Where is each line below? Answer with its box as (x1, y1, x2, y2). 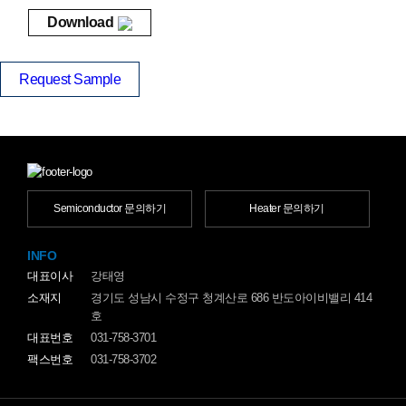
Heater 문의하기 (249, 202, 324, 215)
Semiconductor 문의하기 (53, 202, 166, 215)
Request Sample (19, 72, 121, 87)
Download (47, 14, 114, 30)
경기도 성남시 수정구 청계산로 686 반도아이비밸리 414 (91, 291, 372, 304)
